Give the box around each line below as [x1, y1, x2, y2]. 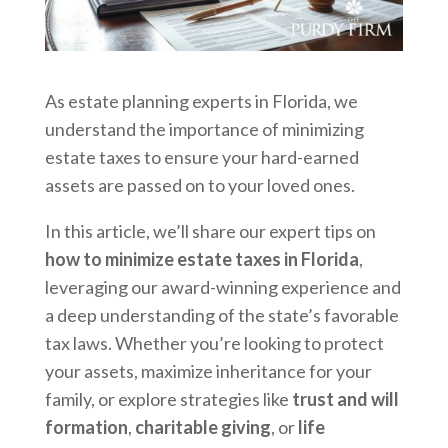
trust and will [291, 387, 399, 410]
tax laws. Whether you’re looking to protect [44, 331, 384, 354]
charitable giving [134, 415, 271, 438]
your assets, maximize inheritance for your [44, 359, 372, 382]
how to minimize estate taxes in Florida [44, 247, 359, 270]
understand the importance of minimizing [44, 117, 364, 140]
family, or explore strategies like [44, 387, 292, 410]
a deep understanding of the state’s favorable [44, 303, 399, 326]
